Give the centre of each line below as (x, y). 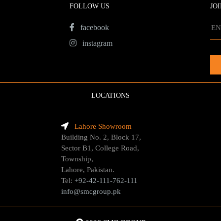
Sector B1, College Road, (100, 148)
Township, (77, 159)
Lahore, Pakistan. (88, 170)
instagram (94, 43)
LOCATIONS (110, 96)
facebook (92, 28)
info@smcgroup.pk (91, 192)
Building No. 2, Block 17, (101, 137)
